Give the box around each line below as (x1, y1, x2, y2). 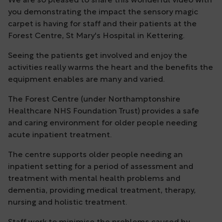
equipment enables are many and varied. (8, 76, 165, 84)
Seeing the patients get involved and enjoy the (8, 52, 187, 60)
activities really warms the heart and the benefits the (8, 64, 213, 72)
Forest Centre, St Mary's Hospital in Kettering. (8, 32, 184, 41)
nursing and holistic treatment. (8, 199, 127, 207)
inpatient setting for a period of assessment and (8, 163, 193, 171)
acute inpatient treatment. (8, 131, 111, 140)
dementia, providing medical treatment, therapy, (8, 187, 196, 195)
